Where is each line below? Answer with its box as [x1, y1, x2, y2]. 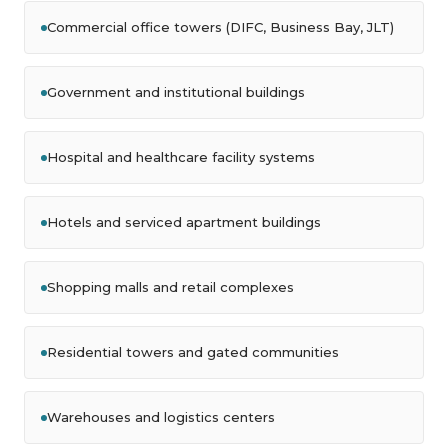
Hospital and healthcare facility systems [47, 149, 315, 165]
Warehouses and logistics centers [47, 409, 275, 425]
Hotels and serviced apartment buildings [47, 214, 321, 230]
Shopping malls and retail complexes [47, 279, 294, 295]
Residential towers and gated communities [47, 344, 339, 360]
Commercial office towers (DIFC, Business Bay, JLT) [47, 19, 394, 35]
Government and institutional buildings [47, 84, 305, 100]
